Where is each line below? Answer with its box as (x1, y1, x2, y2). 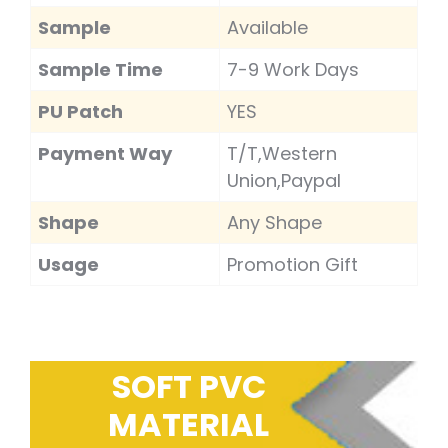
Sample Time (37, 56, 163, 82)
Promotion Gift (226, 251, 358, 277)
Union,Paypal (226, 167, 341, 193)
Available (226, 14, 308, 40)
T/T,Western (226, 140, 337, 166)
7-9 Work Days (226, 56, 359, 82)
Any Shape (226, 209, 322, 235)
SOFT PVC (111, 363, 266, 409)
